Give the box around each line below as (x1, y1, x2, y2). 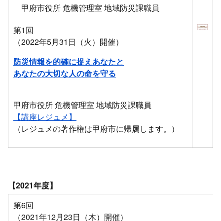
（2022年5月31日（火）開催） (13, 36, 123, 47)
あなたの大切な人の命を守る (13, 68, 116, 79)
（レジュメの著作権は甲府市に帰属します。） (13, 123, 179, 134)
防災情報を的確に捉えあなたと (13, 56, 124, 67)
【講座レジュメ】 (13, 111, 76, 122)
